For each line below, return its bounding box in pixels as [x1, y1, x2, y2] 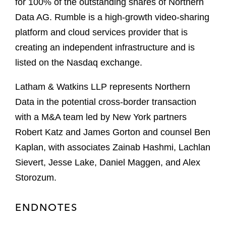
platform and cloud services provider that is [15, 27, 188, 38]
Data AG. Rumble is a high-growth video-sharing [15, 12, 209, 23]
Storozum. [15, 173, 56, 183]
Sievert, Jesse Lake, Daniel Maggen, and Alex [15, 157, 200, 168]
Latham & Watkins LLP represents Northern [15, 82, 190, 92]
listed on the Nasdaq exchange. [15, 58, 142, 68]
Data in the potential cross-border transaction [15, 97, 196, 107]
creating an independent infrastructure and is [15, 42, 195, 53]
